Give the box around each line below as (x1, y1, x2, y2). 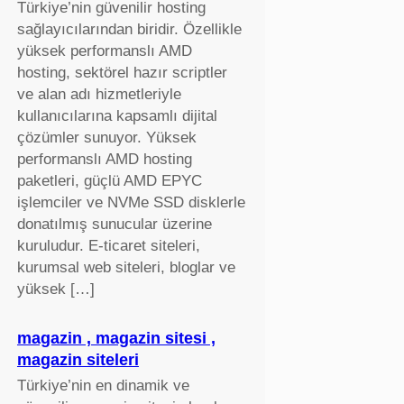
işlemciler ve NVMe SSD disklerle (16, 193, 245, 211)
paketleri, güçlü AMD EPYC (16, 171, 202, 189)
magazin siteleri (16, 350, 139, 369)
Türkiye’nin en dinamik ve (16, 376, 189, 394)
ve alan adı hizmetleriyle (16, 85, 181, 103)
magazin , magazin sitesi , (16, 328, 216, 347)
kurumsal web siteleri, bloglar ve (16, 258, 235, 276)
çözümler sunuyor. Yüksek (16, 128, 197, 146)
